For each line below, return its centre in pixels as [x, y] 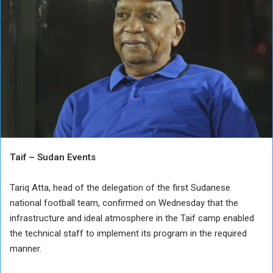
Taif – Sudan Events [53, 157]
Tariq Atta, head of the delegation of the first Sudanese [120, 187]
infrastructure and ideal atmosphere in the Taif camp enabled [132, 218]
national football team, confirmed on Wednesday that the [124, 203]
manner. [26, 248]
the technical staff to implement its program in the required [128, 233]
